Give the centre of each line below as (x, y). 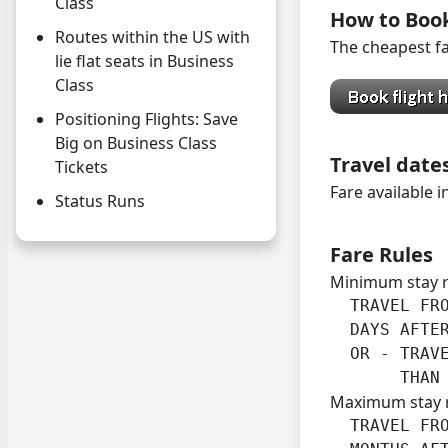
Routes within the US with (152, 37)
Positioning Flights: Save (146, 119)
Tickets (81, 167)
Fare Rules (381, 254)
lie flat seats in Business (144, 61)
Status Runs (100, 201)
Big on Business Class (136, 143)
